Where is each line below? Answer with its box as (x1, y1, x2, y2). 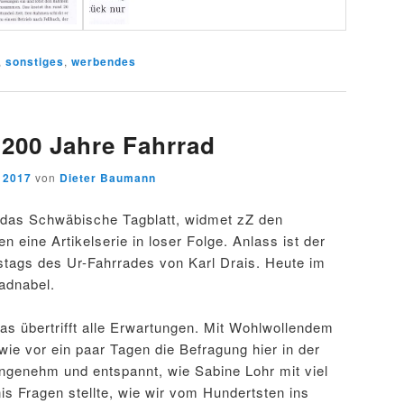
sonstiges (5, 52, 64, 69)
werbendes (71, 52, 136, 69)
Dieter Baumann (60, 170, 156, 187)
